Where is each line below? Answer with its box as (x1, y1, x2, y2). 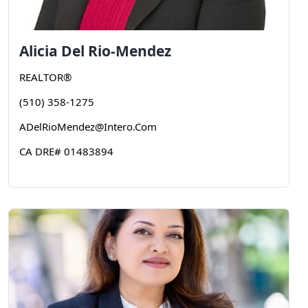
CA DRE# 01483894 (19, 144, 113, 158)
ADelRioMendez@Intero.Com (19, 120, 157, 133)
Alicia (19, 41, 58, 60)
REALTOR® (19, 70, 71, 84)
